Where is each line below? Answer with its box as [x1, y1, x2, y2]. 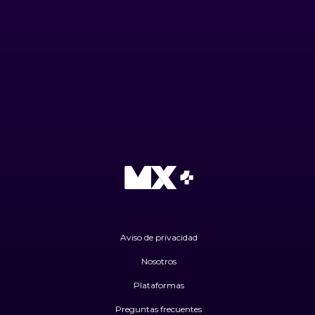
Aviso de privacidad [120, 231, 198, 243]
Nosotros [141, 255, 176, 266]
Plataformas [133, 279, 184, 290]
